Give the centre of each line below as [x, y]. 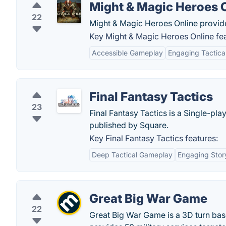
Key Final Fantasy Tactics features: [154, 138]
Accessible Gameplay [127, 53]
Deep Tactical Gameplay [132, 155]
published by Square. [129, 125]
